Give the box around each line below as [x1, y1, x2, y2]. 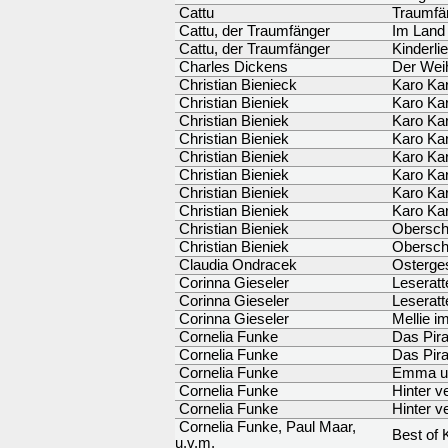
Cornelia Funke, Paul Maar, [175, 419, 356, 435]
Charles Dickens [175, 59, 288, 75]
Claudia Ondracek [175, 257, 297, 273]
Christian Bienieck [175, 77, 297, 93]
